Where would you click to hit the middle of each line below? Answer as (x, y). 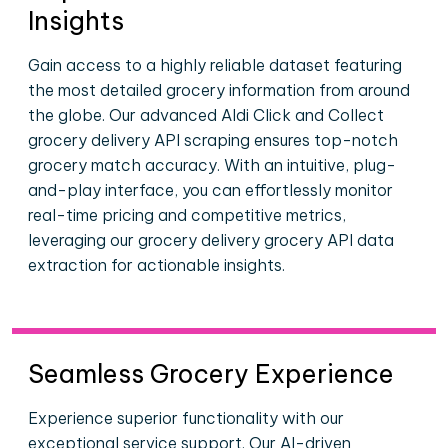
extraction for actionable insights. (156, 265)
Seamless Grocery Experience (211, 374)
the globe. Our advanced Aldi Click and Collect (206, 115)
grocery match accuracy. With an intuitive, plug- (212, 165)
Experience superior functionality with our (186, 418)
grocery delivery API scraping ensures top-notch (213, 140)
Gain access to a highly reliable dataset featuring (215, 65)
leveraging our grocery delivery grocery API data (211, 240)
